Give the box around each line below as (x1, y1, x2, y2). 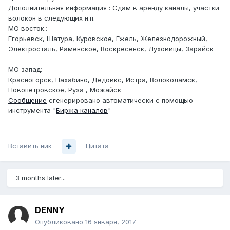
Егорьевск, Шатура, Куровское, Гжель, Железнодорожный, (8, 34, 207, 43)
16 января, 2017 (85, 218, 136, 226)
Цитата (86, 142, 109, 150)
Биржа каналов (56, 106, 108, 115)
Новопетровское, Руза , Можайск (8, 86, 121, 94)
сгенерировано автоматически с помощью (47, 96, 193, 105)
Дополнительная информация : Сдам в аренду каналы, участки (8, 4, 219, 12)
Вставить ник (8, 142, 52, 150)
